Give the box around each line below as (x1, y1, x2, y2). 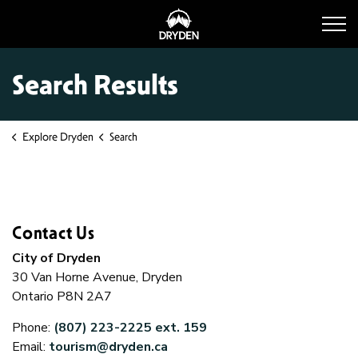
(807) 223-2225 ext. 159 (54, 319, 207, 336)
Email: (12, 338, 49, 356)
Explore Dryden (22, 130, 93, 143)
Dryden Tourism (197, 8, 288, 26)
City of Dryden (12, 249, 101, 267)
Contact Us (12, 222, 95, 244)
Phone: (12, 319, 54, 336)
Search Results (12, 67, 178, 101)
